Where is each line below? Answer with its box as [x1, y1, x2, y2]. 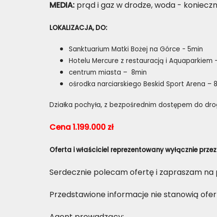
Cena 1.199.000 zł [49, 122, 113, 133]
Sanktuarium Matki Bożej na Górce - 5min [69, 45, 203, 54]
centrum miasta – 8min [69, 68, 147, 77]
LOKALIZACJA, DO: [49, 23, 107, 32]
